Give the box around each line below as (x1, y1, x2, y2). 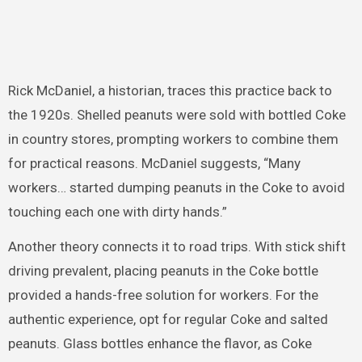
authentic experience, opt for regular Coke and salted (7, 310, 328, 327)
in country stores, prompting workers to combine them (7, 130, 339, 147)
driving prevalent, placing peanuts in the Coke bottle (7, 262, 318, 279)
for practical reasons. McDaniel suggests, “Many (7, 154, 301, 171)
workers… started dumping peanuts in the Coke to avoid (7, 179, 345, 196)
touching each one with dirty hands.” (7, 203, 227, 220)
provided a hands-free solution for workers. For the (7, 286, 318, 303)
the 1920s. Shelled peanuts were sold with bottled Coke (7, 106, 346, 123)
